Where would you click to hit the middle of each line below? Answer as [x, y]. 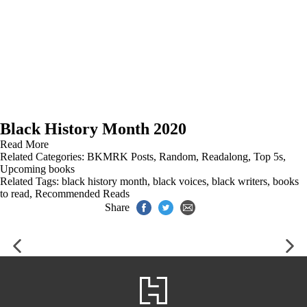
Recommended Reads [82, 194]
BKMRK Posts [120, 157]
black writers [240, 181]
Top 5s [268, 157]
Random [177, 157]
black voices [180, 181]
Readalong [225, 157]
